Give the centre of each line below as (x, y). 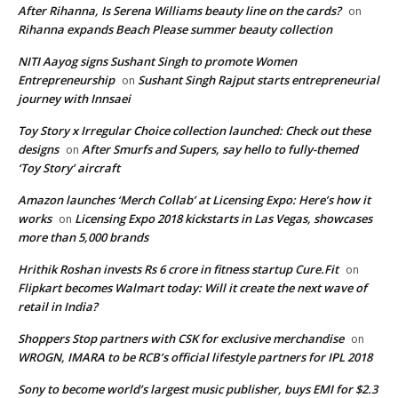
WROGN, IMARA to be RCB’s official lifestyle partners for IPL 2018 (195, 358)
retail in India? (58, 307)
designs (38, 150)
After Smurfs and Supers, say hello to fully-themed (220, 150)
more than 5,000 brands (83, 238)
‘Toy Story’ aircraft (69, 168)
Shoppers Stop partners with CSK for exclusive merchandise (181, 339)
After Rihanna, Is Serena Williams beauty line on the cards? (179, 11)
